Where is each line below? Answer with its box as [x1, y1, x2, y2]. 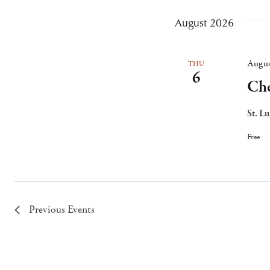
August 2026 [175, 15, 234, 30]
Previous [29, 203, 67, 216]
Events [67, 203, 95, 216]
